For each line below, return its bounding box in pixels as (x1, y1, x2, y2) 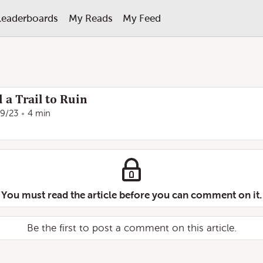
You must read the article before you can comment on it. (1, 189, 262, 201)
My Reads (68, 12, 113, 24)
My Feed (122, 12, 161, 24)
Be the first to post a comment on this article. (26, 222, 237, 234)
